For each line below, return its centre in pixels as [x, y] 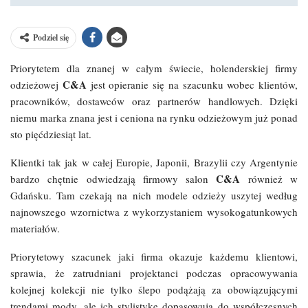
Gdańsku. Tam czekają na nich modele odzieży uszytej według [154, 195]
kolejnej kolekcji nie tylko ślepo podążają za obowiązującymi [154, 289]
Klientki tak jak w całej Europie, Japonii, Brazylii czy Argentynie [154, 162]
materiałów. [35, 228]
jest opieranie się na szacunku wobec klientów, [192, 84]
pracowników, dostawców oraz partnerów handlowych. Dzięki [154, 101]
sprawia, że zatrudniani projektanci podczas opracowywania [154, 273]
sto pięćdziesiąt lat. [51, 134]
